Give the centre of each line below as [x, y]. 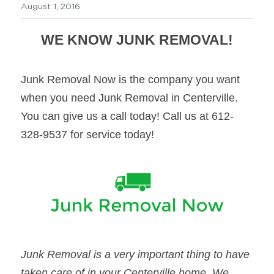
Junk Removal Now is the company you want [130, 79]
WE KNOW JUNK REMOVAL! [137, 39]
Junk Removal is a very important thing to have [135, 254]
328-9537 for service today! [87, 134]
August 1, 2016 [50, 6]
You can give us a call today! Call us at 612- [127, 116]
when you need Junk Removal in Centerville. [129, 98]
